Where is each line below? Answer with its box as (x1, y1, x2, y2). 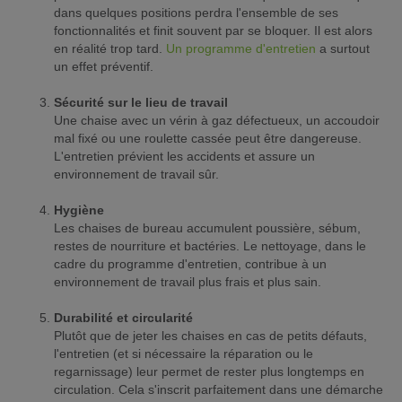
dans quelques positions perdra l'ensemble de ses (54, 5, 338, 21)
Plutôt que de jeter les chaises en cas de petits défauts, (54, 328, 367, 344)
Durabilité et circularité (54, 310, 193, 326)
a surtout (316, 41, 370, 57)
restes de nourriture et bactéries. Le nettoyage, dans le (54, 239, 366, 254)
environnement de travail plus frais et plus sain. (54, 275, 321, 290)
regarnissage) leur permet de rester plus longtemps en (54, 364, 364, 380)
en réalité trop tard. (54, 41, 166, 57)
